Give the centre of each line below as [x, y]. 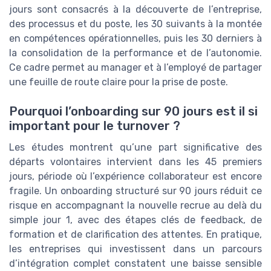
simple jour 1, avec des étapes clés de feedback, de [135, 220]
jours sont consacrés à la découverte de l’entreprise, [135, 9]
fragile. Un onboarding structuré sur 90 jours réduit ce [135, 191]
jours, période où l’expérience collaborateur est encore [135, 177]
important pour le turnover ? [95, 126]
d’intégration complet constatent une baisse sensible [135, 264]
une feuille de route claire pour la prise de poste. [119, 82]
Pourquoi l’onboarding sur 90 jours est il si [133, 112]
